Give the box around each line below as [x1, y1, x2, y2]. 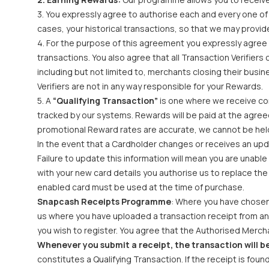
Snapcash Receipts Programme [37, 196, 171, 207]
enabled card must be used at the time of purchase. [37, 181, 244, 193]
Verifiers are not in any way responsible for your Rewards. [37, 80, 263, 92]
